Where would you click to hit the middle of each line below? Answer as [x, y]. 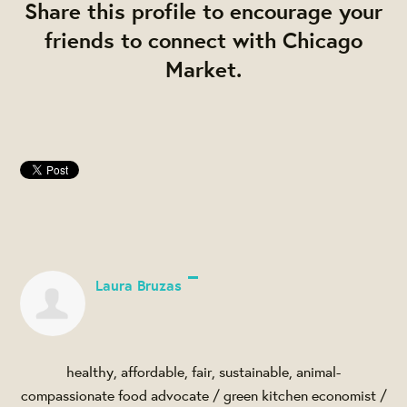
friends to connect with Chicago [203, 40]
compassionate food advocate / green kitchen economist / [203, 395]
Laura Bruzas [138, 285]
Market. [203, 69]
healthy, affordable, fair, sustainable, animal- [203, 372]
